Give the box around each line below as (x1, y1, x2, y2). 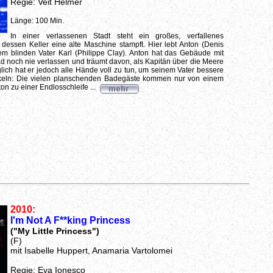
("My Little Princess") (10, 226, 99, 236)
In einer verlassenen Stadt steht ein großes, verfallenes (10, 32, 224, 40)
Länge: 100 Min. (10, 16, 64, 25)
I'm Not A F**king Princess (10, 215, 130, 225)
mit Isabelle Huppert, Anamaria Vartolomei (10, 246, 172, 255)
